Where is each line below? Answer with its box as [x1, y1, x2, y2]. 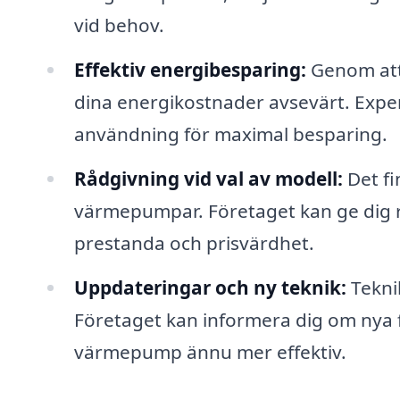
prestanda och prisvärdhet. [73, 229, 314, 255]
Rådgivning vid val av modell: [73, 165, 343, 191]
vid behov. [73, 12, 164, 38]
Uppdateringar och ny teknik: [73, 274, 346, 300]
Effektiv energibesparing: [73, 57, 306, 83]
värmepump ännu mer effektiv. [73, 338, 346, 364]
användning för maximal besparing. [73, 121, 387, 147]
